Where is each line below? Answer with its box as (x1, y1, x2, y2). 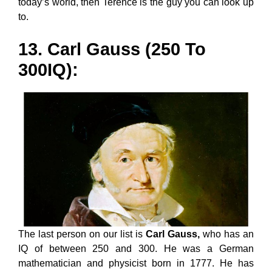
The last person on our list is (18, 228, 143, 239)
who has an (200, 228, 254, 239)
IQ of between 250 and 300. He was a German (18, 243, 254, 254)
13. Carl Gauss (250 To (18, 39, 206, 59)
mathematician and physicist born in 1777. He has (18, 257, 254, 268)
